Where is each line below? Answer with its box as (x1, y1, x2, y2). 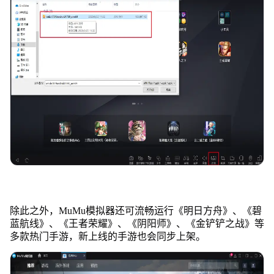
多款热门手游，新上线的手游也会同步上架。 (9, 231, 206, 242)
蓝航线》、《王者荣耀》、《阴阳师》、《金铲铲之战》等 (9, 218, 264, 229)
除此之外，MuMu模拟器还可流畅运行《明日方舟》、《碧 (9, 205, 262, 216)
